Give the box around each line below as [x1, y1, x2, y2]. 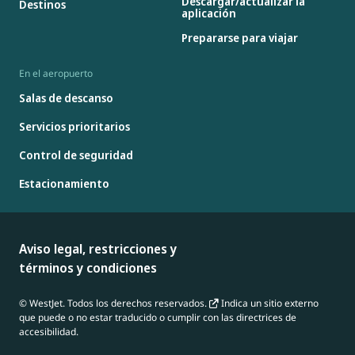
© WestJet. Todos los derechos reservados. [19, 296, 209, 310]
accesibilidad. [19, 324, 78, 338]
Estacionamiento [19, 176, 109, 192]
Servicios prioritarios [19, 119, 130, 135]
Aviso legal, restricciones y [19, 239, 177, 258]
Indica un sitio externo [219, 296, 319, 310]
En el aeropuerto [19, 66, 93, 80]
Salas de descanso [19, 90, 113, 106]
